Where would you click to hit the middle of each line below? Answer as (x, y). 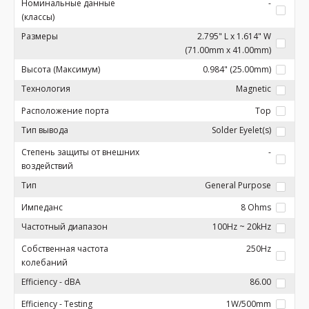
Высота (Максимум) (61, 69)
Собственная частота (65, 249)
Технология (46, 89)
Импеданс (42, 207)
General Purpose (238, 185)
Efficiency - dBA (51, 282)
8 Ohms (256, 207)
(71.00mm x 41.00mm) (228, 50)
